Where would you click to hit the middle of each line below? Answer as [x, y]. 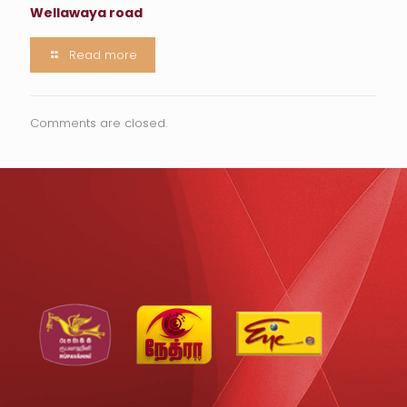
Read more [103, 55]
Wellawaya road [86, 13]
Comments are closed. [99, 123]
